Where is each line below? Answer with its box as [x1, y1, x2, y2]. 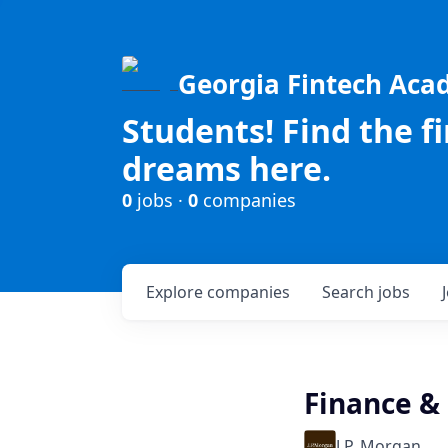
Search [322, 281, 378, 303]
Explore [146, 281, 207, 303]
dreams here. [122, 147, 331, 190]
